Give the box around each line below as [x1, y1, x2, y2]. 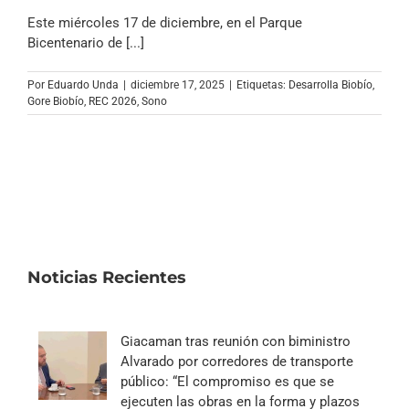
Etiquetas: [236, 78, 288, 91]
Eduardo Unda [47, 78, 119, 91]
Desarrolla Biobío [288, 78, 372, 91]
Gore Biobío [27, 94, 84, 108]
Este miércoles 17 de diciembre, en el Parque [27, 14, 302, 31]
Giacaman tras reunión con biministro [121, 332, 351, 350]
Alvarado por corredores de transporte [121, 352, 353, 370]
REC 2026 [89, 94, 137, 108]
